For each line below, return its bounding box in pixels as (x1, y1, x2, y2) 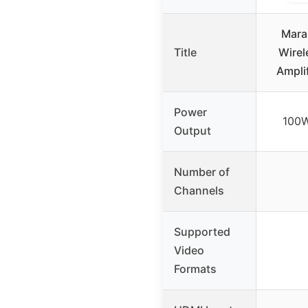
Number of (174, 164, 230, 179)
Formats (174, 261, 217, 276)
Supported (174, 224, 230, 239)
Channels (174, 183, 224, 197)
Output (174, 123, 211, 137)
